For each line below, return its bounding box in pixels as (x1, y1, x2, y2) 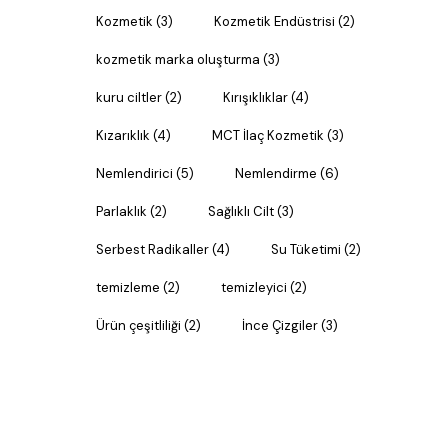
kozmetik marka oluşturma (96, 51, 260, 69)
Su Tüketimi (271, 241, 341, 259)
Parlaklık (96, 203, 147, 221)
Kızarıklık (96, 127, 150, 145)
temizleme (96, 279, 160, 297)
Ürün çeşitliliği (96, 317, 181, 335)
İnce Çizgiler (242, 317, 318, 335)
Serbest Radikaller (96, 241, 209, 259)
